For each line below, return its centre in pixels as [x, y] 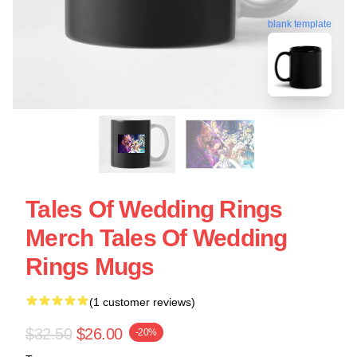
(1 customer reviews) [142, 302]
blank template [300, 24]
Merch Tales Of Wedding [157, 238]
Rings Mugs [90, 267]
